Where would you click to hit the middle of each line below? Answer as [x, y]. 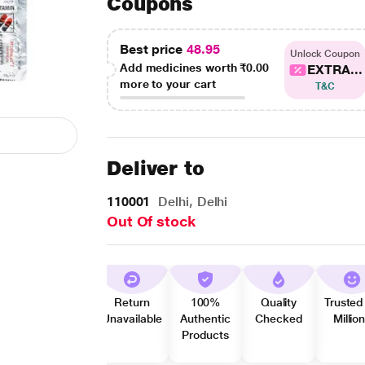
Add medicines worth [180, 68]
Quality [279, 302]
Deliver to [156, 168]
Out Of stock [151, 221]
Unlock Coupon [325, 53]
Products [205, 335]
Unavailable [132, 319]
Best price [153, 49]
